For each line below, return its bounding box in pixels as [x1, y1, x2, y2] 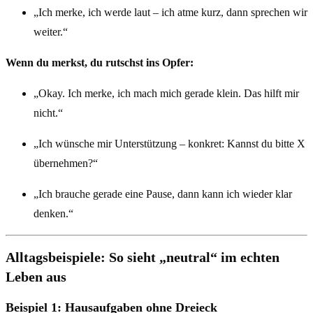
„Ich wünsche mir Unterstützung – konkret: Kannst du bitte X [34, 137, 305, 150]
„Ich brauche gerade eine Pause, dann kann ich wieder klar [34, 187, 292, 200]
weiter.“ [34, 25, 68, 38]
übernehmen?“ [34, 156, 98, 169]
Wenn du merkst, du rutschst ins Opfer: [6, 56, 194, 68]
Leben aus [6, 269, 66, 285]
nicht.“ [34, 106, 63, 119]
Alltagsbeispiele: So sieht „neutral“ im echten [6, 249, 279, 265]
